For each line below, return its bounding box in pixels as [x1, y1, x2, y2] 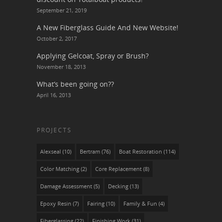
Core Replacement [95, 165, 142, 172]
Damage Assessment [40, 182, 92, 190]
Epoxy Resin [40, 200, 71, 207]
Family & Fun [123, 200, 157, 207]
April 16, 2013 [37, 91, 71, 99]
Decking [108, 182, 128, 190]
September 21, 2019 [37, 6, 87, 14]
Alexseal [40, 148, 61, 155]
